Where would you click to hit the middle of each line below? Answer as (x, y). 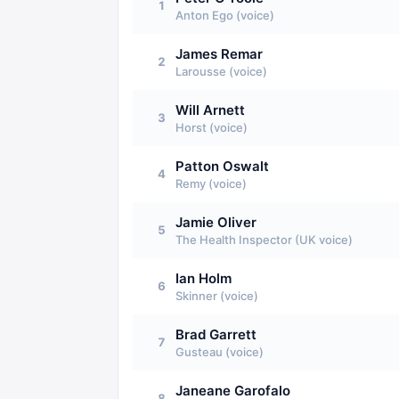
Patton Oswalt (222, 166)
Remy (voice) (211, 183)
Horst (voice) (212, 127)
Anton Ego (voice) (225, 15)
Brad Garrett (216, 334)
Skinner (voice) (217, 296)
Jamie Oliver (216, 222)
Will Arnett (210, 110)
